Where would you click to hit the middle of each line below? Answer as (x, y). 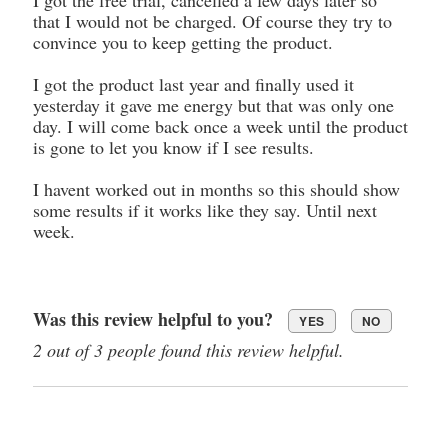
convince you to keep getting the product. (183, 41)
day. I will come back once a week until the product (220, 125)
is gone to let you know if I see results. (173, 146)
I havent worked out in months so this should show (216, 188)
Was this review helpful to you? (153, 318)
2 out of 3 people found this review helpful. (188, 349)
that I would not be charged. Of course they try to (212, 20)
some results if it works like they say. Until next (205, 209)
